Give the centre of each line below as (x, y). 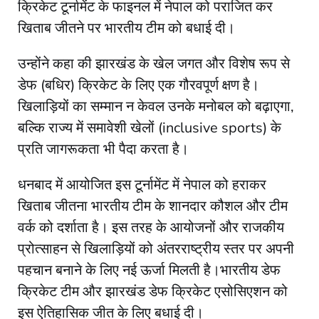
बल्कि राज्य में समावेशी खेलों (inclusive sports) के (150, 127)
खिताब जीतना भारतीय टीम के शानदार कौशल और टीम (153, 206)
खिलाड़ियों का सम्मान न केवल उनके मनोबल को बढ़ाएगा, (156, 106)
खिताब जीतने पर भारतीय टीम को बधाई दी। (126, 28)
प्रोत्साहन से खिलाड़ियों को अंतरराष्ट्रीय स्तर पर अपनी (156, 249)
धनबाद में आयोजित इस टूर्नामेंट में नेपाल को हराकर (142, 184)
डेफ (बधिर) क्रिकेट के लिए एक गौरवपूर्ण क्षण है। (138, 85)
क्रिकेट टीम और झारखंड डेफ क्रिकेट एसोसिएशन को (153, 291)
